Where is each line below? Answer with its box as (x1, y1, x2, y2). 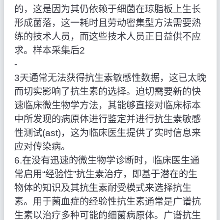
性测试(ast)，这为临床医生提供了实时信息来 (14, 128, 201, 138)
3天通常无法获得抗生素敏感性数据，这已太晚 (14, 73, 206, 83)
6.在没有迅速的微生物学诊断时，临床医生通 (14, 155, 199, 166)
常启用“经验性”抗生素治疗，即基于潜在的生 (14, 169, 197, 180)
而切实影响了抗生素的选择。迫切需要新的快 (14, 86, 201, 97)
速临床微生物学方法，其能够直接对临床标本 (14, 100, 201, 111)
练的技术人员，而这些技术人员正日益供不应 (14, 31, 201, 42)
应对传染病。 (14, 141, 70, 152)
